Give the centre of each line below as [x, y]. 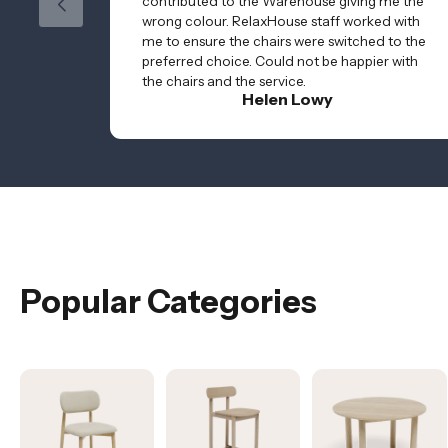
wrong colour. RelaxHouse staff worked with [281, 20]
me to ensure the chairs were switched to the [284, 40]
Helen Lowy [287, 98]
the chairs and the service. [224, 80]
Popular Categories [168, 301]
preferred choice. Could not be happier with [280, 60]
